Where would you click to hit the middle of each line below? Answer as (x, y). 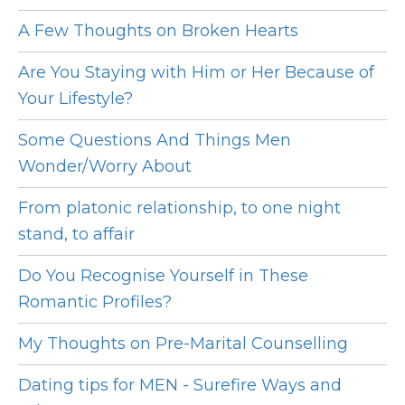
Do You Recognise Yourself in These (163, 276)
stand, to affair (76, 235)
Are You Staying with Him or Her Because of (196, 73)
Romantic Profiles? (95, 302)
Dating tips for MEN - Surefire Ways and (180, 386)
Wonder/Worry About (105, 167)
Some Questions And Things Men (155, 141)
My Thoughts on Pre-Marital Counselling (183, 344)
